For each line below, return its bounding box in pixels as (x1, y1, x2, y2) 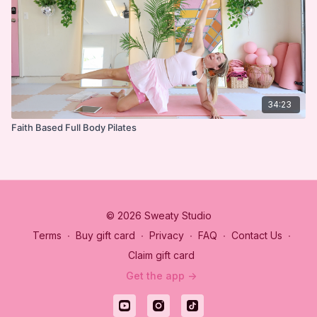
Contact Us (231, 229, 282, 241)
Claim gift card (128, 249, 195, 261)
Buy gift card (75, 229, 135, 241)
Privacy (149, 229, 184, 241)
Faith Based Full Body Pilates (11, 121, 137, 133)
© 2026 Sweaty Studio (105, 209, 212, 221)
